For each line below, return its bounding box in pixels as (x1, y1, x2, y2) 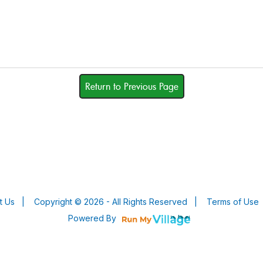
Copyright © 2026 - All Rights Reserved (34, 197, 187, 207)
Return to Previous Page (85, 80, 178, 93)
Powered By (68, 213, 119, 223)
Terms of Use (207, 197, 259, 207)
